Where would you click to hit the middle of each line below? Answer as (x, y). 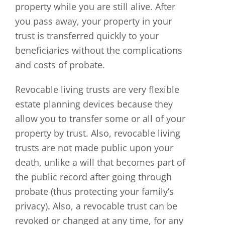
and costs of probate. (60, 65)
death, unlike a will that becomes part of (100, 162)
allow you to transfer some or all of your (100, 118)
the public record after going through (93, 177)
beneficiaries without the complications (99, 50)
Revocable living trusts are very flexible (97, 89)
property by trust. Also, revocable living (98, 133)
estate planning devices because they (94, 104)
